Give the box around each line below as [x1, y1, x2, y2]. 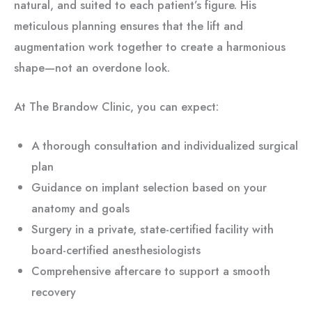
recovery [31, 283, 76, 301]
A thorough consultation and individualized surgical [31, 137, 298, 155]
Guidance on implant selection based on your [31, 179, 267, 196]
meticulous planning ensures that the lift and [14, 17, 243, 34]
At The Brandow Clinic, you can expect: [14, 98, 219, 116]
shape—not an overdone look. [14, 58, 170, 76]
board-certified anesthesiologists [31, 242, 201, 259]
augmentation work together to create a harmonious [14, 38, 286, 55]
